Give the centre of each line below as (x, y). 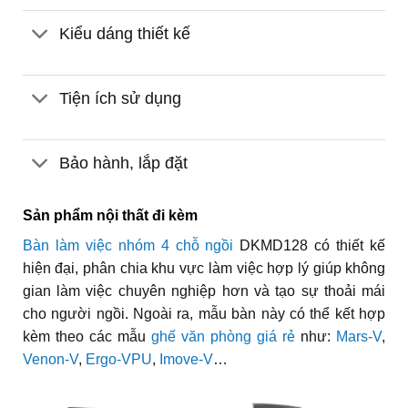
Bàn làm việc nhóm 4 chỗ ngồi (128, 245)
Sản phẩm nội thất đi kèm (110, 215)
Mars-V (359, 336)
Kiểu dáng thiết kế (125, 33)
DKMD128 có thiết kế (310, 245)
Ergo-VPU (118, 359)
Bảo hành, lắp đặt (124, 163)
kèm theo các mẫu (87, 336)
